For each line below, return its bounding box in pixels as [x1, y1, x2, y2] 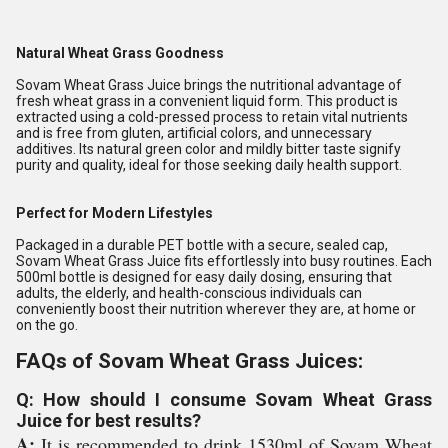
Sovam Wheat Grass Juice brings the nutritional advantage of [16, 77, 402, 93]
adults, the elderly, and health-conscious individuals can [16, 285, 362, 301]
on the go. [16, 317, 78, 333]
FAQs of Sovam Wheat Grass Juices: [16, 349, 363, 373]
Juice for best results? [16, 410, 201, 431]
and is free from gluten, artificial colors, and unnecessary [16, 125, 372, 141]
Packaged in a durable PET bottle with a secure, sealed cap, [16, 237, 388, 253]
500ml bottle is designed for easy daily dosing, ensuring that [16, 269, 392, 285]
